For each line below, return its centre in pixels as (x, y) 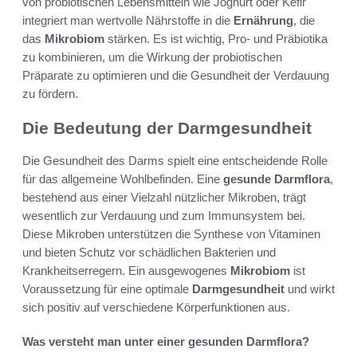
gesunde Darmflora (277, 178)
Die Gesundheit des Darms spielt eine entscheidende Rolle (175, 160)
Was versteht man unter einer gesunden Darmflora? (166, 341)
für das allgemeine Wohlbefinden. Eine (123, 178)
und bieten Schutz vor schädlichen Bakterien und (149, 252)
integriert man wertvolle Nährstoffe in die (128, 21)
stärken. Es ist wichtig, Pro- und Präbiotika (216, 39)
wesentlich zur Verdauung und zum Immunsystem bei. (164, 215)
